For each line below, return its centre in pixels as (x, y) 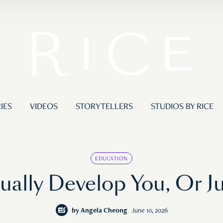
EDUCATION (111, 159)
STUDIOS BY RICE (182, 107)
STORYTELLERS (104, 107)
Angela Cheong (104, 211)
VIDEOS (44, 107)
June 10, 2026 (149, 211)
